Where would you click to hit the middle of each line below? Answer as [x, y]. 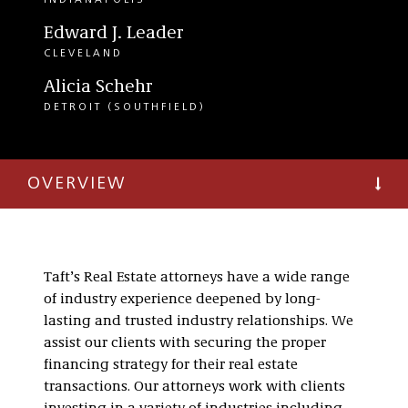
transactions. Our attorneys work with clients [194, 387]
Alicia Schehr [98, 87]
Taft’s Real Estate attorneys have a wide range [197, 278]
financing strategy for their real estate [171, 365]
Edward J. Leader [114, 34]
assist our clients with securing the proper [185, 343]
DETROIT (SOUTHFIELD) [125, 107]
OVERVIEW [76, 184]
